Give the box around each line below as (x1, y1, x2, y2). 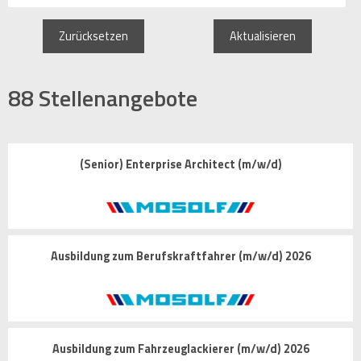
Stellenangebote (39, 81, 197, 115)
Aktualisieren (229, 27, 296, 45)
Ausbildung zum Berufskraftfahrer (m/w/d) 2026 (50, 247, 311, 266)
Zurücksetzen (58, 27, 128, 45)
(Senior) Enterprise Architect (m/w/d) (79, 156, 282, 173)
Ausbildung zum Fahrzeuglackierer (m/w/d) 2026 (52, 339, 309, 358)
